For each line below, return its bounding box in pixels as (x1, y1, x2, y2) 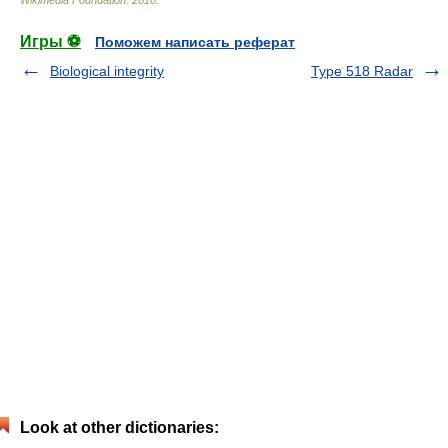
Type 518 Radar (311, 63, 413, 79)
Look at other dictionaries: (20, 419, 219, 436)
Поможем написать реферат (95, 34, 295, 50)
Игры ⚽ (20, 33, 81, 50)
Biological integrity (50, 63, 164, 79)
